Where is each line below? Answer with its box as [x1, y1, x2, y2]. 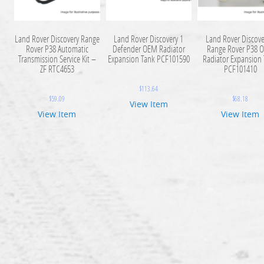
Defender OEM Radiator [112, 42, 185, 55]
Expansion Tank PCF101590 [107, 52, 190, 65]
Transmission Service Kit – [18, 52, 96, 65]
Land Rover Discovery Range [14, 32, 100, 45]
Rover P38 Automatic [25, 42, 88, 55]
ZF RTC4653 [39, 62, 74, 75]
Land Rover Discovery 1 [114, 32, 184, 45]
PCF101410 [223, 62, 257, 75]
